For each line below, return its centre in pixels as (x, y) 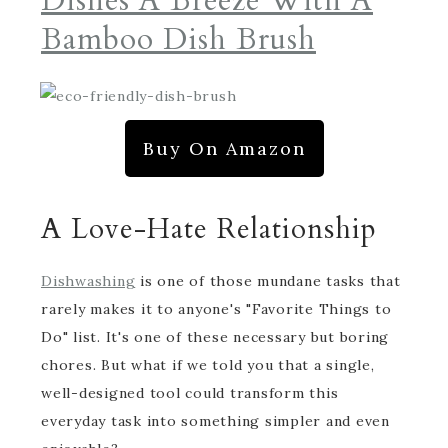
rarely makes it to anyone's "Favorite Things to (216, 309)
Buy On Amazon (224, 148)
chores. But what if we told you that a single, (208, 365)
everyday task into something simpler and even (215, 421)
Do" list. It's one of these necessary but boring (215, 337)
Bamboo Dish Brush (178, 39)
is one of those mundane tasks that (268, 281)
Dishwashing (88, 281)
